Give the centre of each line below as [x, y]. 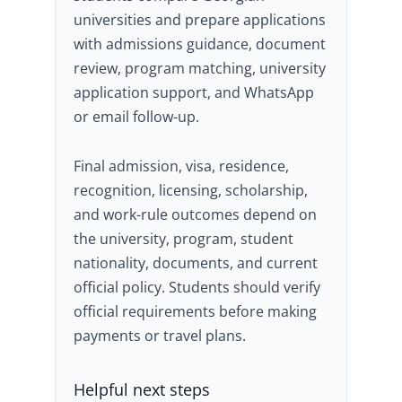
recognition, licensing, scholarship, [190, 190]
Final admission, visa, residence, [181, 166]
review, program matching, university [199, 68]
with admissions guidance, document [199, 44]
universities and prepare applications [199, 20]
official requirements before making [195, 311]
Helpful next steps [141, 389]
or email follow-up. [136, 117]
